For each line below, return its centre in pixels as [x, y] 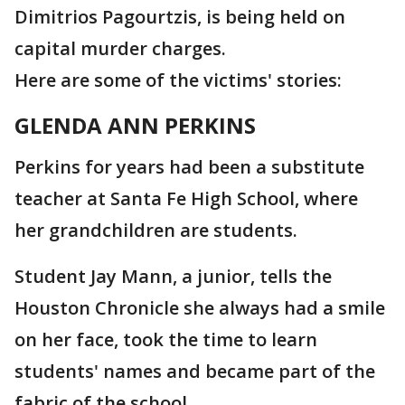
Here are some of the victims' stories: [178, 80]
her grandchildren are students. [156, 230]
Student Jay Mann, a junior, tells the [173, 276]
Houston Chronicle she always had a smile [200, 308]
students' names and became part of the [195, 371]
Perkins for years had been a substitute [189, 167]
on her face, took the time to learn [166, 339]
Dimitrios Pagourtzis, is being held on [180, 17]
